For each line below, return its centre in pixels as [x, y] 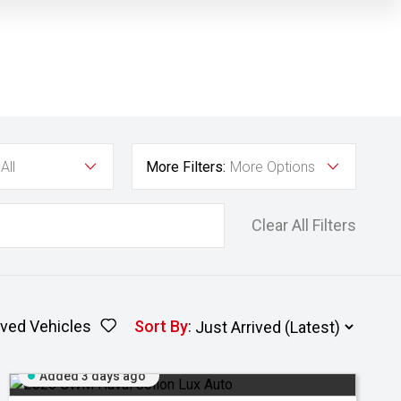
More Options [273, 167]
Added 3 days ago [93, 376]
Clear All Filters [304, 225]
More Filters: [186, 167]
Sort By [161, 326]
